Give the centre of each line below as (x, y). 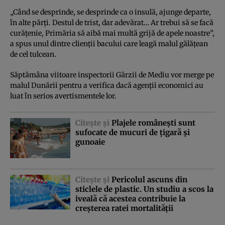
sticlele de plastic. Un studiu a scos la (144, 189)
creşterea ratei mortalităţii (124, 208)
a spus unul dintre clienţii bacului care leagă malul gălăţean (109, 43)
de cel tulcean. (33, 54)
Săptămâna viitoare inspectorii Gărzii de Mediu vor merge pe (112, 75)
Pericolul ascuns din (149, 179)
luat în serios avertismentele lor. (63, 96)
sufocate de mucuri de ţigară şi (133, 132)
